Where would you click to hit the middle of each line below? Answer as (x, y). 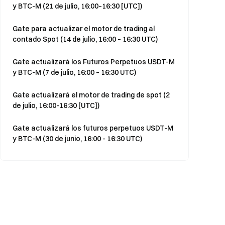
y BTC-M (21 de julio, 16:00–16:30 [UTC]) (77, 6)
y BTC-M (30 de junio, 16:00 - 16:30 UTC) (77, 139)
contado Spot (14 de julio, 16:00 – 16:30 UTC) (85, 39)
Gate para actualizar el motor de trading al (84, 29)
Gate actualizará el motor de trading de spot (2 (91, 95)
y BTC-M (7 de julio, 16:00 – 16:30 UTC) (74, 72)
